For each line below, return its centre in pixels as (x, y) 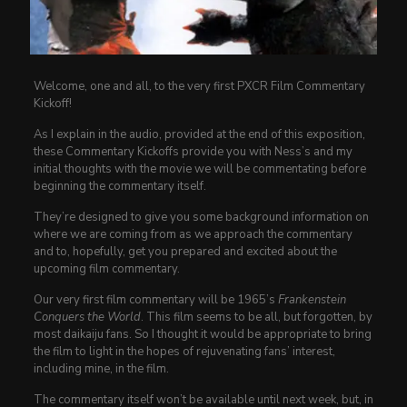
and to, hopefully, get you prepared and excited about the (185, 251)
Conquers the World (87, 317)
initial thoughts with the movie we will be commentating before (199, 169)
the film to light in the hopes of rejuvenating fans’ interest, (184, 351)
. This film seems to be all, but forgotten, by (256, 317)
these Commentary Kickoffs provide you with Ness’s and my (193, 151)
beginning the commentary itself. (119, 186)
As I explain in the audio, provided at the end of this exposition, (199, 134)
